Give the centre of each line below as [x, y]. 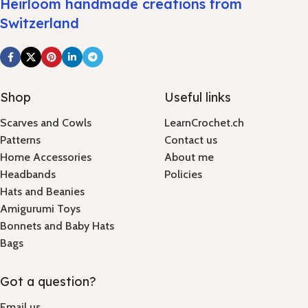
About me [189, 157]
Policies [183, 174]
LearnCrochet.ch [204, 123]
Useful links [198, 97]
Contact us [191, 140]
